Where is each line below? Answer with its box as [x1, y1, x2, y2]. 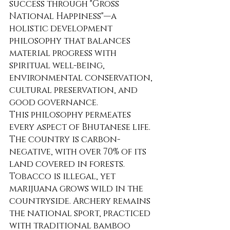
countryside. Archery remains [9, 195, 152, 207]
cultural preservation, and [9, 84, 140, 97]
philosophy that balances [9, 35, 132, 47]
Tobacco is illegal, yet [9, 170, 118, 183]
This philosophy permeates [9, 109, 133, 121]
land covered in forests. [9, 158, 127, 170]
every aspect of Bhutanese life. [9, 121, 152, 133]
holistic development [9, 23, 114, 35]
